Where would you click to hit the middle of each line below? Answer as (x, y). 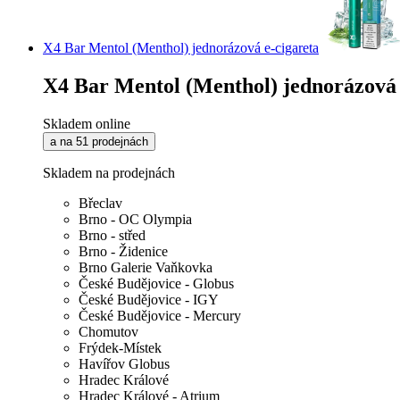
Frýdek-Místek (120, 348)
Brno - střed (112, 236)
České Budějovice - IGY (149, 300)
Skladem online (87, 124)
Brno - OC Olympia (135, 220)
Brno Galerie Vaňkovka (146, 268)
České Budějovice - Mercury (160, 316)
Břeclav (100, 204)
